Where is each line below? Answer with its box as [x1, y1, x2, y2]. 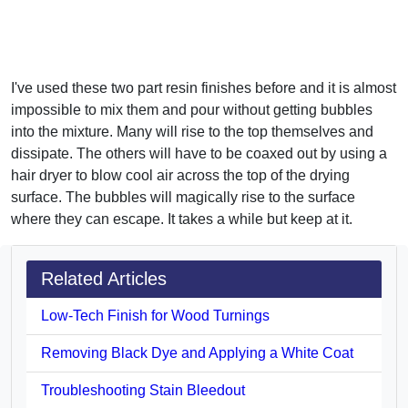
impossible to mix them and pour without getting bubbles [11, 101, 372, 117]
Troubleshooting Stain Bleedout [41, 382, 245, 398]
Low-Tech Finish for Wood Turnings [41, 307, 270, 323]
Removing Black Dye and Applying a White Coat [41, 344, 353, 361]
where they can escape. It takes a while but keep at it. [11, 210, 352, 227]
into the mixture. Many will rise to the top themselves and [11, 123, 373, 139]
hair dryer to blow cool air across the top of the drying [11, 167, 350, 183]
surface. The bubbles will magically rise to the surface [11, 189, 355, 205]
